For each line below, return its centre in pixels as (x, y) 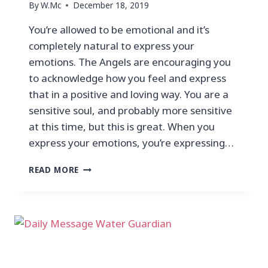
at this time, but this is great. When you (122, 127)
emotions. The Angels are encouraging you (130, 62)
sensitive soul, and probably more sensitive (130, 111)
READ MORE (54, 170)
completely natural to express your (112, 46)
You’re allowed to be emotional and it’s (119, 30)
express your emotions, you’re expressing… (131, 143)
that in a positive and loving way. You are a (129, 95)
